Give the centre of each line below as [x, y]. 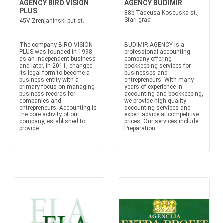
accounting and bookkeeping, [164, 94]
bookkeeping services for [158, 66]
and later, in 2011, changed [56, 66]
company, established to [52, 121]
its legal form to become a [54, 73]
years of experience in [153, 87]
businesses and [146, 73]
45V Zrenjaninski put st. [52, 21]
